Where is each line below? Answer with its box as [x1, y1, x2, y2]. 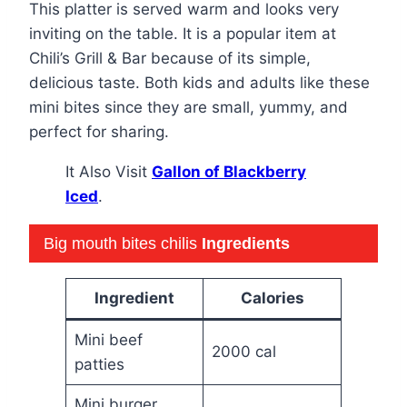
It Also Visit [65, 163, 152, 182]
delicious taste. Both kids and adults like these [29, 74, 370, 93]
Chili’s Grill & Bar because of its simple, [29, 49, 311, 68]
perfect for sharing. [29, 123, 169, 142]
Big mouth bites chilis [44, 234, 202, 253]
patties [74, 355, 124, 374]
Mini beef [74, 331, 143, 350]
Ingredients [202, 234, 290, 253]
